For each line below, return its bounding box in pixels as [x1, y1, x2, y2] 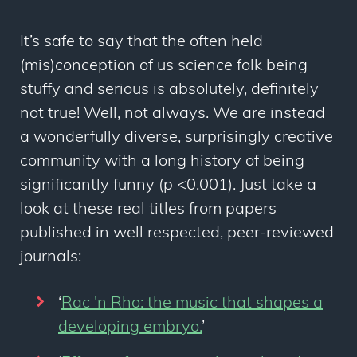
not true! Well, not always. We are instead [20, 106, 325, 122]
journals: [20, 249, 81, 265]
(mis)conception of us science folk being [20, 58, 308, 74]
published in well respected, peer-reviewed [20, 226, 334, 241]
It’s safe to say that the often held [20, 34, 263, 50]
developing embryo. [58, 320, 202, 335]
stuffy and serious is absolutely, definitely [20, 82, 319, 98]
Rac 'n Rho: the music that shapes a [61, 296, 323, 312]
